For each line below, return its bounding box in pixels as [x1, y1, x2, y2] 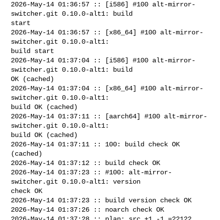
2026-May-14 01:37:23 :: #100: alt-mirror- [11, 168, 172, 176]
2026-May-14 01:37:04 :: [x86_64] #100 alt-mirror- [11, 84, 204, 92]
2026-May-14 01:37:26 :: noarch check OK [11, 205, 165, 214]
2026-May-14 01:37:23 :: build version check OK [11, 196, 192, 204]
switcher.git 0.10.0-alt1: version [11, 177, 145, 186]
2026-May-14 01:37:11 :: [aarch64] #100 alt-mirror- [11, 112, 208, 120]
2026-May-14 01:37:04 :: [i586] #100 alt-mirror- [11, 56, 196, 64]
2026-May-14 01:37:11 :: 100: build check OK [11, 140, 180, 148]
